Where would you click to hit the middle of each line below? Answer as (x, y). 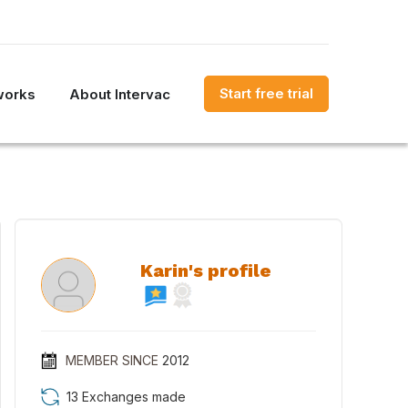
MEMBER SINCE (112, 360)
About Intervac (120, 94)
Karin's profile (206, 270)
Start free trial (266, 93)
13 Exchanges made (126, 397)
